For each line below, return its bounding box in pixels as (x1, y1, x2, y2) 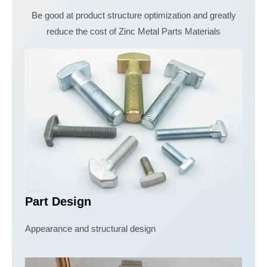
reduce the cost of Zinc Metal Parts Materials (46, 27, 221, 37)
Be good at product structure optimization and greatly (31, 11, 236, 21)
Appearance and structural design (24, 223, 156, 234)
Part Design (24, 194, 91, 208)
